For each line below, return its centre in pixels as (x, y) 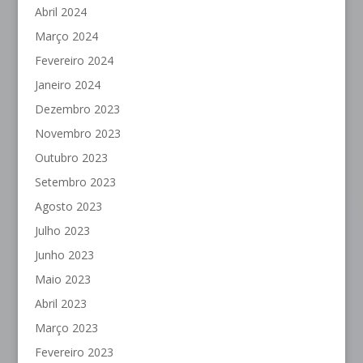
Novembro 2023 (77, 134)
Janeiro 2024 (67, 85)
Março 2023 (66, 328)
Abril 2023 (60, 304)
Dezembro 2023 (77, 109)
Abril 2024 (60, 12)
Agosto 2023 (68, 207)
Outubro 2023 (71, 158)
